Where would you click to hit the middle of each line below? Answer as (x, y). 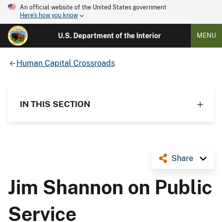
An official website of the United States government (93, 7)
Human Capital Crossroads (65, 63)
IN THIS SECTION (55, 104)
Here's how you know (49, 16)
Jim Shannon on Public (110, 187)
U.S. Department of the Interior (109, 36)
